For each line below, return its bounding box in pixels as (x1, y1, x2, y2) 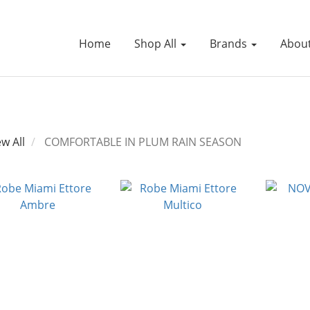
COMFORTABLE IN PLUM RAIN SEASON (44, 134, 241, 149)
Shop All (134, 36, 179, 51)
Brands (209, 36, 250, 51)
